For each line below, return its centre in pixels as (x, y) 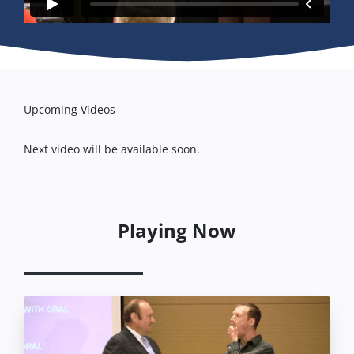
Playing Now (177, 231)
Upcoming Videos (70, 109)
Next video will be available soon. (112, 149)
